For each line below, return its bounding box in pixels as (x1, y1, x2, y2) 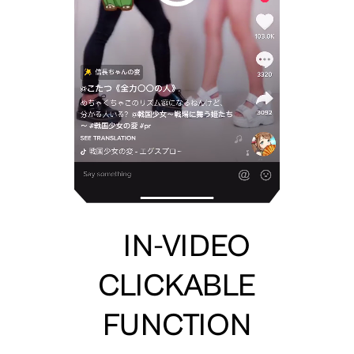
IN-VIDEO (104, 228, 250, 265)
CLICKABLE (98, 267, 256, 304)
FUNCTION (103, 307, 251, 344)
